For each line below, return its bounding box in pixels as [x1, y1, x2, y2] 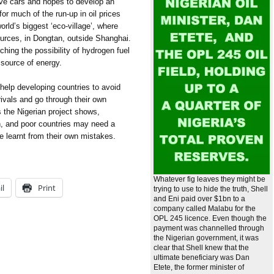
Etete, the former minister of [154, 263, 244, 272]
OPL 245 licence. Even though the [154, 214, 267, 223]
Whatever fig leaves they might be [154, 175, 265, 184]
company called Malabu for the [154, 204, 256, 213]
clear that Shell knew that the [154, 243, 249, 253]
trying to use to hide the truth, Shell [154, 185, 268, 194]
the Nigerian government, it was [154, 234, 259, 243]
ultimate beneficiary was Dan [154, 253, 250, 262]
